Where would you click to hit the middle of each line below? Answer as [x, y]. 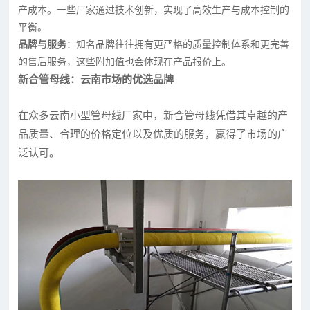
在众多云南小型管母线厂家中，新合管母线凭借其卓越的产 [153, 115]
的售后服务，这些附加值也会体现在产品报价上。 [125, 62]
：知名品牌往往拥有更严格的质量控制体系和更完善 [178, 44]
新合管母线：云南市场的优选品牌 [96, 79]
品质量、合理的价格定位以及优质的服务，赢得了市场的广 [153, 134]
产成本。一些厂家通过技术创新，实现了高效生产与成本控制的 [154, 10]
